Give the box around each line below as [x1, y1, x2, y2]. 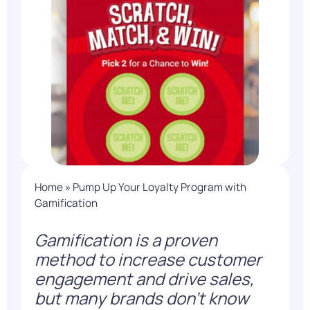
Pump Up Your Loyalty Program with [73, 180, 246, 194]
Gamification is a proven [35, 228, 217, 251]
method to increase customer [35, 248, 262, 271]
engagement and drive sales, [35, 267, 254, 290]
